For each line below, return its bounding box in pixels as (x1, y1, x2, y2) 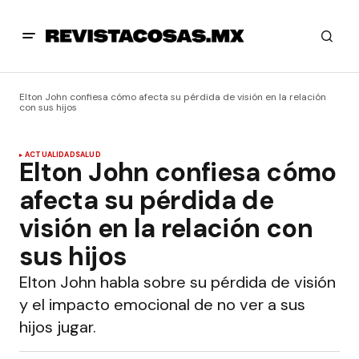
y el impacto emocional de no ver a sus (19, 294, 305, 315)
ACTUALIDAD (25, 150, 75, 159)
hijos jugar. (19, 317, 96, 337)
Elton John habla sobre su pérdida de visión (19, 272, 336, 292)
